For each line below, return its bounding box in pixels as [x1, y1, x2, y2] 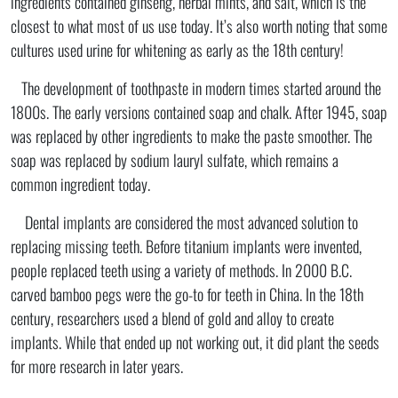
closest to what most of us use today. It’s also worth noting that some [11, 13, 387, 37]
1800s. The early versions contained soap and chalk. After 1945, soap [11, 99, 387, 123]
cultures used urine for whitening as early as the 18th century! [11, 37, 344, 61]
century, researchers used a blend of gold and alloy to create [11, 306, 334, 330]
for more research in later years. [11, 354, 187, 378]
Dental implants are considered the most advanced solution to [11, 210, 358, 234]
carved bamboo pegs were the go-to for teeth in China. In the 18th [11, 282, 363, 306]
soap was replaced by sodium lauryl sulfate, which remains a [11, 147, 338, 171]
